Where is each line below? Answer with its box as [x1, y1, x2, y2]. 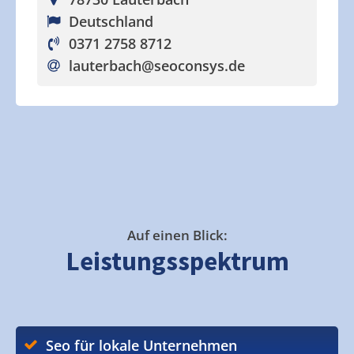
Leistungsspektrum [65, 245, 289, 277]
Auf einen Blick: [126, 226, 228, 244]
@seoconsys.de [141, 56, 245, 75]
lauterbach [68, 56, 141, 75]
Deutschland [68, 12, 153, 31]
